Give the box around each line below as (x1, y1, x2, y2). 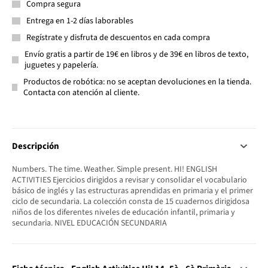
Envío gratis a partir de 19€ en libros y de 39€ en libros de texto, (24, 48, 248, 60)
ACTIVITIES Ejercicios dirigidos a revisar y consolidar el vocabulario (12, 173, 247, 186)
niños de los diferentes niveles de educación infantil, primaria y (12, 206, 235, 218)
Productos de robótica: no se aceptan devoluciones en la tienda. (23, 75, 252, 88)
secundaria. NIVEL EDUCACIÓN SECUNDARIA (12, 217, 167, 229)
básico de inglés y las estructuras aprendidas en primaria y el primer (12, 184, 253, 197)
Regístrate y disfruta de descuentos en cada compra (26, 31, 210, 44)
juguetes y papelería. (24, 59, 98, 71)
